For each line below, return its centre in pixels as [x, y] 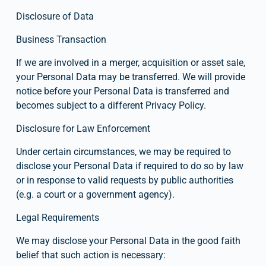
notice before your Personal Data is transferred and [122, 91]
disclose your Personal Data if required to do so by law [129, 166]
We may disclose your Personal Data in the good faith [128, 240]
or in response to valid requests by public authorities [124, 180]
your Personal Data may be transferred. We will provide [130, 77]
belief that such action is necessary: [91, 255]
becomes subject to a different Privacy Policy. [111, 105]
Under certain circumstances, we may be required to [123, 151]
